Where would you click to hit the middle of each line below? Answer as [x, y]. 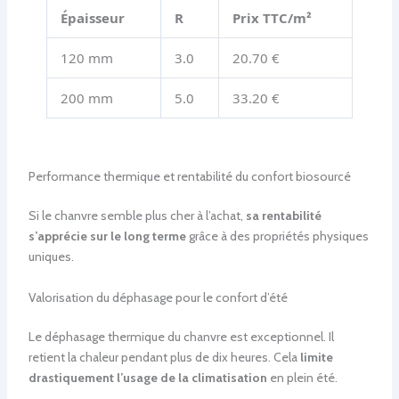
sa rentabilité [283, 216]
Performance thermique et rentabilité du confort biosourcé [189, 177]
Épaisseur [92, 17]
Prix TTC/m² [272, 17]
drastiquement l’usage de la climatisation [147, 377]
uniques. [51, 257]
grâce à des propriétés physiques [277, 236]
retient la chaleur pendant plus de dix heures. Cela [164, 357]
